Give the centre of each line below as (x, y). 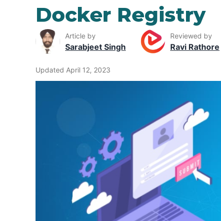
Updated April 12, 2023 (73, 70)
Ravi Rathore (195, 47)
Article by (80, 36)
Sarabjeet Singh (95, 47)
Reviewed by (191, 36)
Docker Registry (121, 15)
